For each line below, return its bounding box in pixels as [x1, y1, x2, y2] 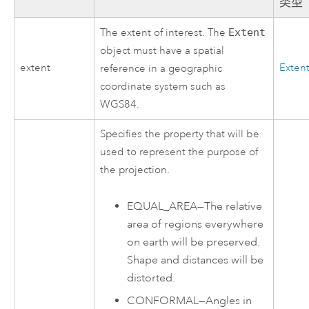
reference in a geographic [100, 61, 223, 75]
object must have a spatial [100, 43, 225, 57]
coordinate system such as [100, 79, 226, 93]
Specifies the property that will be [100, 127, 260, 141]
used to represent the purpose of [100, 145, 259, 159]
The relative [204, 199, 263, 213]
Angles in [206, 293, 252, 308]
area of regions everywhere [127, 217, 264, 231]
